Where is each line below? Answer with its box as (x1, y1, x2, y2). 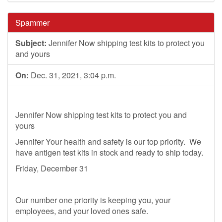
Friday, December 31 (15, 163, 88, 174)
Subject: (15, 37, 47, 49)
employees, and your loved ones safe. (15, 205, 148, 217)
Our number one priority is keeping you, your (15, 194, 170, 206)
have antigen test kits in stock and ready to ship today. (15, 147, 203, 158)
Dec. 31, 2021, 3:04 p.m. (29, 69, 116, 81)
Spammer (15, 17, 50, 28)
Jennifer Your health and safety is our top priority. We (15, 136, 201, 147)
